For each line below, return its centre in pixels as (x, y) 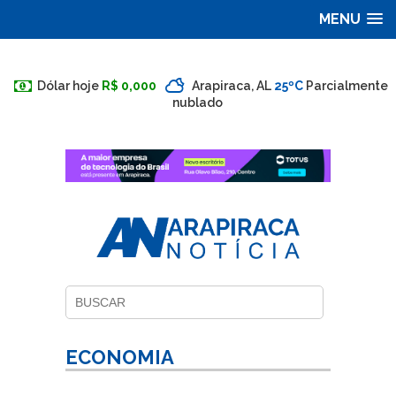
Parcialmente (346, 86)
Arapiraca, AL (232, 86)
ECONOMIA (120, 357)
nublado (198, 102)
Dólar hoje (68, 86)
